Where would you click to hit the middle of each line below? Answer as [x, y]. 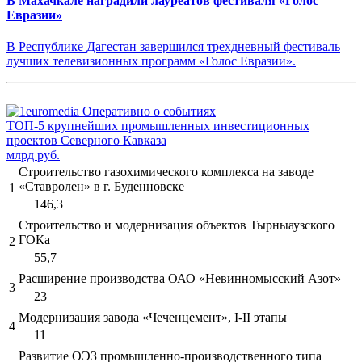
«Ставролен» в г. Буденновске [101, 187]
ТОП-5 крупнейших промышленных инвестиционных [158, 126]
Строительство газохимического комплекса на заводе [166, 172]
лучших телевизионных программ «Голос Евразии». [151, 61]
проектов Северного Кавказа [86, 141]
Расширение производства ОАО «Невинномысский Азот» [180, 279]
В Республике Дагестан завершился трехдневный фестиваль [173, 47]
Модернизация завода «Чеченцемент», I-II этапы [153, 318]
